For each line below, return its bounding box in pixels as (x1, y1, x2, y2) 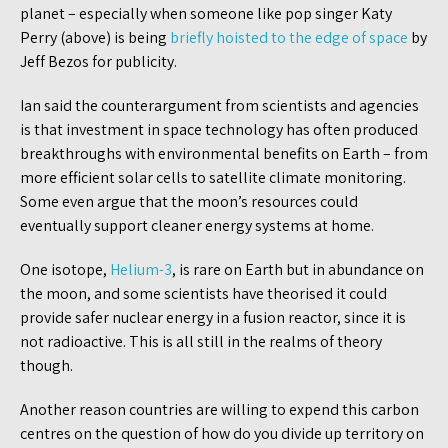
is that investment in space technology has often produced (20, 118, 418, 140)
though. (20, 354, 73, 376)
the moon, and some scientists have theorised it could (20, 282, 387, 304)
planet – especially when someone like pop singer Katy (20, 2, 392, 24)
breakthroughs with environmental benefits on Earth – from (20, 142, 428, 164)
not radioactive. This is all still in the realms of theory (20, 330, 382, 352)
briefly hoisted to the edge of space (170, 26, 408, 48)
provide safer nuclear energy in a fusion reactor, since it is (20, 306, 406, 328)
